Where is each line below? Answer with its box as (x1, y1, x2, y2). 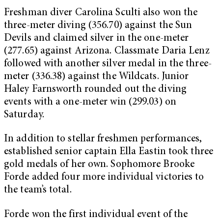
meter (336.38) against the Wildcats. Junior (4, 71, 189, 82)
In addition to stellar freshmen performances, (4, 134, 202, 145)
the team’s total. (4, 185, 72, 196)
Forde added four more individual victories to (4, 172, 204, 183)
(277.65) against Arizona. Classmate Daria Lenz (4, 46, 210, 56)
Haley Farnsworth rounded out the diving (4, 84, 187, 95)
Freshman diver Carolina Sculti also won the (4, 7, 198, 18)
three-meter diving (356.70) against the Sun (4, 20, 192, 31)
